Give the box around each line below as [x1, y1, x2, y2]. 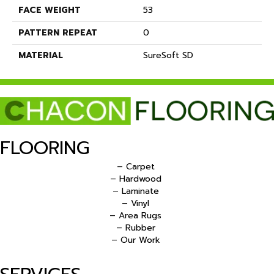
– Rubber [116, 221, 155, 234]
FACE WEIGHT [18, 3, 81, 17]
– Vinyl [122, 196, 149, 210]
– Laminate [112, 184, 159, 198]
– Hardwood [109, 172, 161, 185]
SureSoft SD [143, 48, 193, 62]
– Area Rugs [109, 209, 161, 222]
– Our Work [111, 233, 160, 246]
